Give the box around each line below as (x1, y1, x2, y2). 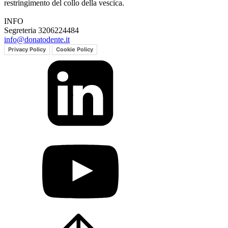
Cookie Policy (56, 46, 93, 53)
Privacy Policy (8, 46, 46, 53)
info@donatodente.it (4, 35, 70, 44)
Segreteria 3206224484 (4, 26, 79, 35)
